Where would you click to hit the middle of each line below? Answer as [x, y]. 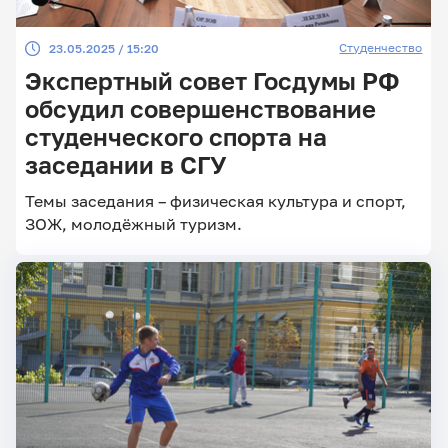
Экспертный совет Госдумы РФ [212, 81]
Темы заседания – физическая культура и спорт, [215, 201]
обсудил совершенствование [200, 109]
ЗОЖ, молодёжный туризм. [133, 224]
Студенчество [381, 48]
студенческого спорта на [175, 137]
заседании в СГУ [125, 165]
